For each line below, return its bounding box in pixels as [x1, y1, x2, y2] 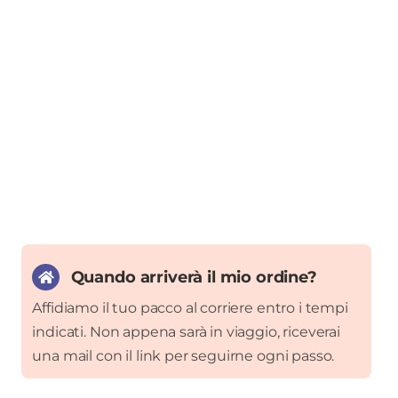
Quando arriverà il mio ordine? [70, 267, 317, 287]
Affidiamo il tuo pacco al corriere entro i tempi [32, 299, 348, 317]
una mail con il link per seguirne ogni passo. [32, 347, 335, 365]
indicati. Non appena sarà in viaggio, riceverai [32, 323, 340, 341]
